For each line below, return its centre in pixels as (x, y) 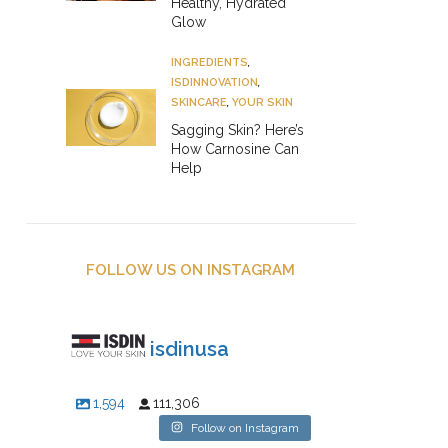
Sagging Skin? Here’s (237, 129)
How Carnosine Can (235, 148)
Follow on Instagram (244, 427)
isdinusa (189, 349)
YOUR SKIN (262, 102)
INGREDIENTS (209, 62)
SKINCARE (199, 102)
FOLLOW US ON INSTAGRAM (191, 269)
